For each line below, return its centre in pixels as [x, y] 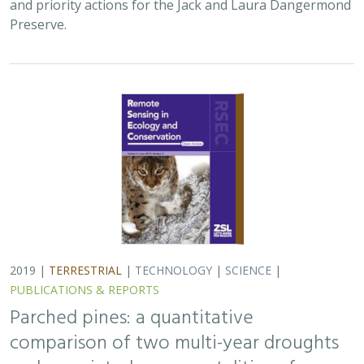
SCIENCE [248, 270]
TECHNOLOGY [173, 270]
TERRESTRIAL [85, 270]
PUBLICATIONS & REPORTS [84, 290]
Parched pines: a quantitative [132, 318]
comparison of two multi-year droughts [174, 344]
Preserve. [38, 24]
